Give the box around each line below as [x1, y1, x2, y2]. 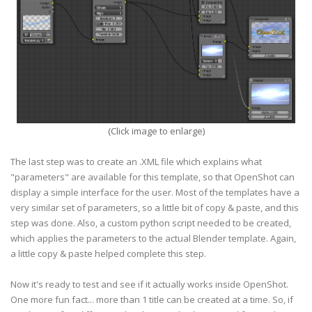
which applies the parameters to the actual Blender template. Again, [10, 232, 296, 244]
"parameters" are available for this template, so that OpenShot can [10, 171, 295, 183]
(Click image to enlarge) [107, 125, 205, 137]
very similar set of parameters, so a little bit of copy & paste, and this [10, 201, 299, 214]
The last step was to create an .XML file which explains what [10, 155, 262, 168]
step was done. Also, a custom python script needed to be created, [10, 217, 291, 229]
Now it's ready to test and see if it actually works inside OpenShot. [10, 278, 288, 290]
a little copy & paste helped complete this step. [10, 247, 206, 260]
